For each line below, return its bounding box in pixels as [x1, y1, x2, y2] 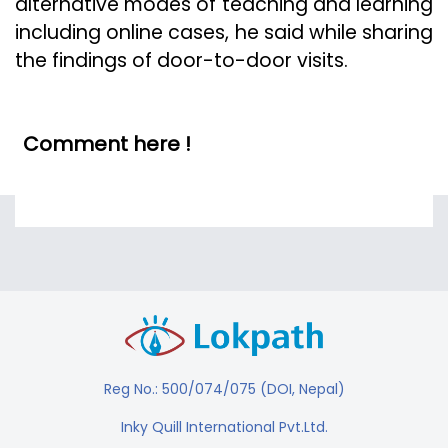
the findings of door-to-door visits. [15, 47, 348, 75]
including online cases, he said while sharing [15, 19, 433, 47]
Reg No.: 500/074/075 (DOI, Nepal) [103, 379, 345, 400]
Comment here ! [23, 130, 191, 159]
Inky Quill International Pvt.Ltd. [120, 417, 328, 438]
